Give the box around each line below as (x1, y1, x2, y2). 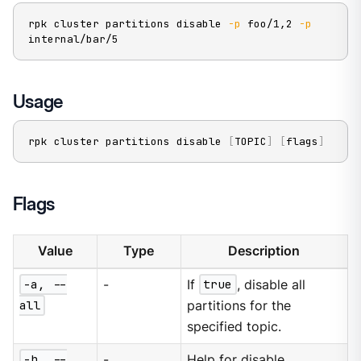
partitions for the (187, 297, 292, 313)
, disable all (236, 276, 305, 293)
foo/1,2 (240, 17, 299, 31)
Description (228, 243, 301, 259)
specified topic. (187, 318, 282, 334)
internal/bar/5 (27, 32, 118, 47)
